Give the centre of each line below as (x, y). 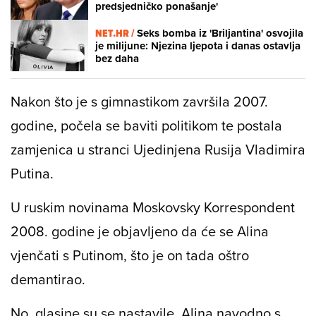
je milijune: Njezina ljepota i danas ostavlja (198, 45)
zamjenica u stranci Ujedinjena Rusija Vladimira (158, 150)
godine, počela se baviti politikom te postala (146, 126)
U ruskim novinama (72, 207)
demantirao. (48, 279)
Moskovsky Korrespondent (214, 207)
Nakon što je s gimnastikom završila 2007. (139, 102)
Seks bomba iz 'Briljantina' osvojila (220, 33)
